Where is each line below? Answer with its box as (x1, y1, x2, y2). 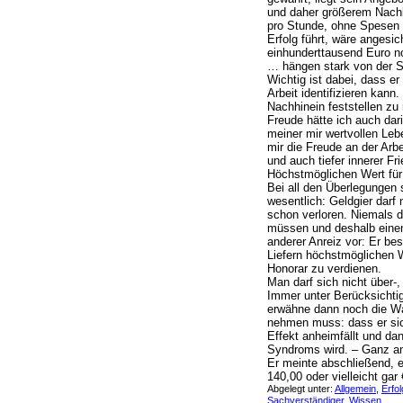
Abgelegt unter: (267, 383, 335, 394)
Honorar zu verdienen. (267, 262, 381, 275)
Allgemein (335, 383, 376, 394)
